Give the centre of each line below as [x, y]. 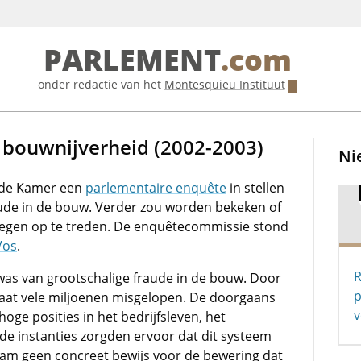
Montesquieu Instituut [224, 84]
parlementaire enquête [156, 188]
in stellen [255, 188]
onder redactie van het [101, 84]
